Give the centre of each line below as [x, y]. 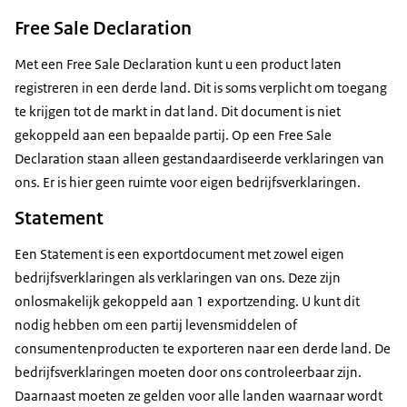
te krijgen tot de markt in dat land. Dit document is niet [178, 112]
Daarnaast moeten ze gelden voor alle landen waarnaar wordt [199, 396]
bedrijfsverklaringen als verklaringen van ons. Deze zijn [178, 278]
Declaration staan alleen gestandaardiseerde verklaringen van [199, 159]
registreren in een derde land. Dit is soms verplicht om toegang [201, 88]
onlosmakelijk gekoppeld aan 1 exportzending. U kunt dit [187, 302]
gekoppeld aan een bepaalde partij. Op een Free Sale [173, 135]
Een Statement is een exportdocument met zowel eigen [179, 254]
